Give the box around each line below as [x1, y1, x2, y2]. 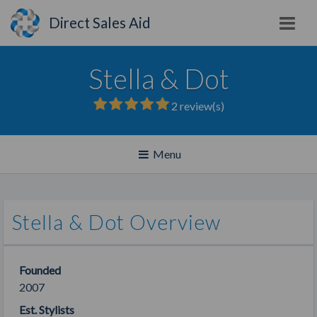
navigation [135, 182, 187, 195]
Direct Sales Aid [49, 14, 151, 31]
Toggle [135, 146, 170, 160]
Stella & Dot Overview [12, 210, 221, 234]
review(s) [177, 99, 224, 113]
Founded [18, 263, 61, 277]
